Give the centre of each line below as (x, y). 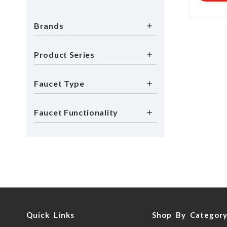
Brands (49, 26)
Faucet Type (59, 83)
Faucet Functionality (76, 112)
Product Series (64, 54)
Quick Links (50, 215)
